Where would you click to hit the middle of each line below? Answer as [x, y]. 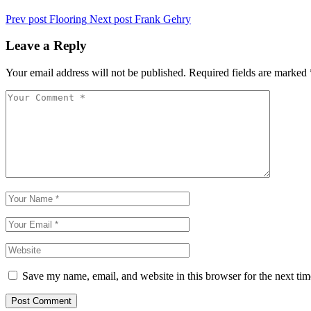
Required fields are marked [249, 73]
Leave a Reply [46, 46]
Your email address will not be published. [96, 73]
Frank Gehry [163, 19]
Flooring [68, 19]
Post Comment [41, 301]
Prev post [26, 19]
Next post [111, 19]
